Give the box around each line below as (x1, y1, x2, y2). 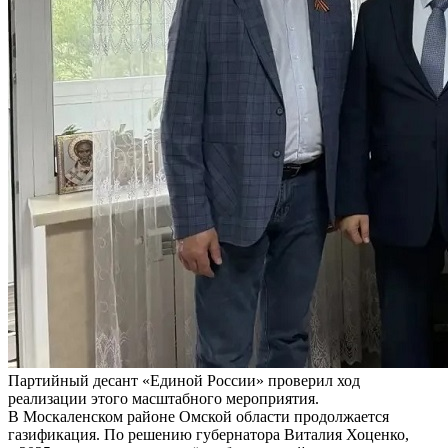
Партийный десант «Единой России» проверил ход (8, 372, 360, 390)
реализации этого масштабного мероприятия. (8, 390, 319, 408)
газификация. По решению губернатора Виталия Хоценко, (8, 426, 409, 444)
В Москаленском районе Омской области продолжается (8, 408, 389, 426)
